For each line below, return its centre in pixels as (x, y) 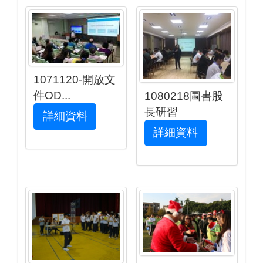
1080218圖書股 (184, 96)
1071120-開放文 (75, 79)
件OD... (52, 95)
